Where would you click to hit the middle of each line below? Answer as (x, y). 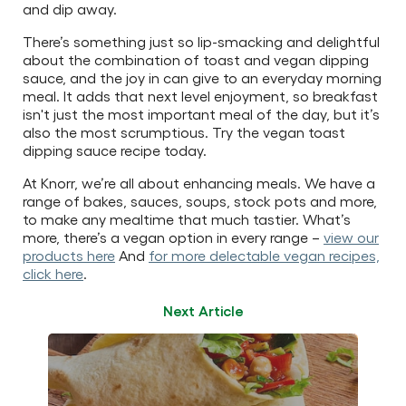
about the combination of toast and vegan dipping (196, 59)
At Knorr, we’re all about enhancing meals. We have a (199, 182)
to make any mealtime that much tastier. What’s (187, 218)
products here (69, 255)
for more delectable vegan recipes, (264, 255)
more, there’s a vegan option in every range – (173, 237)
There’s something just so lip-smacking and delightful (201, 41)
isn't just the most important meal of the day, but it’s (201, 113)
